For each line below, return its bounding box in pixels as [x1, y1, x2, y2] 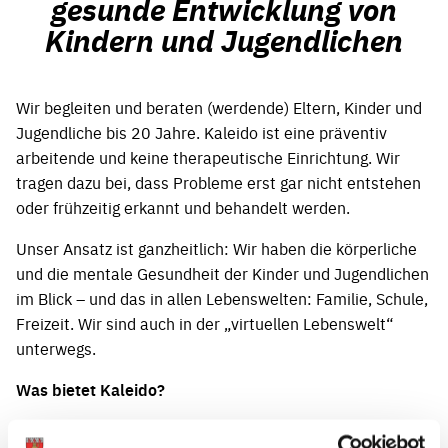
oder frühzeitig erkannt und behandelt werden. [16, 195, 350, 218]
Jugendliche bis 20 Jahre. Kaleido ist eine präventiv [16, 120, 387, 143]
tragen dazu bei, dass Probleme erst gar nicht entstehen [16, 170, 421, 193]
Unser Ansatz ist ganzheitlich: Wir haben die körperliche [16, 236, 417, 259]
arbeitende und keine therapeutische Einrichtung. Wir [16, 145, 400, 168]
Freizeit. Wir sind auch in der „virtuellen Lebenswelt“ [16, 311, 394, 334]
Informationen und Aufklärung [48, 418, 264, 441]
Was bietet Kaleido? [16, 377, 165, 401]
